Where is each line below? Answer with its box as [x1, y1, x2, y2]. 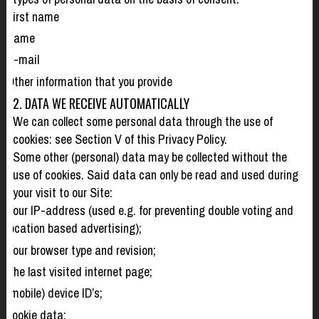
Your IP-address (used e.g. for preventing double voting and [6, 202, 293, 220]
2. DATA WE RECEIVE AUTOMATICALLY [12, 94, 189, 113]
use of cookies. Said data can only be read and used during [12, 166, 298, 184]
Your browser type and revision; [6, 241, 156, 259]
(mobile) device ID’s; [6, 284, 103, 303]
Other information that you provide [6, 72, 172, 90]
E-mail [6, 51, 39, 69]
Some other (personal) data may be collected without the [12, 148, 287, 167]
